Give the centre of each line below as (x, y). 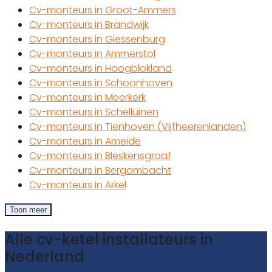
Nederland (45, 257)
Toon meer (28, 210)
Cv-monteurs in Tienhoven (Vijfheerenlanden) (138, 127)
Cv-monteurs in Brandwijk (89, 25)
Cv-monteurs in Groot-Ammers (103, 10)
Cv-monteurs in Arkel (78, 185)
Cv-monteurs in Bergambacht (100, 171)
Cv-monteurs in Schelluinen (94, 112)
